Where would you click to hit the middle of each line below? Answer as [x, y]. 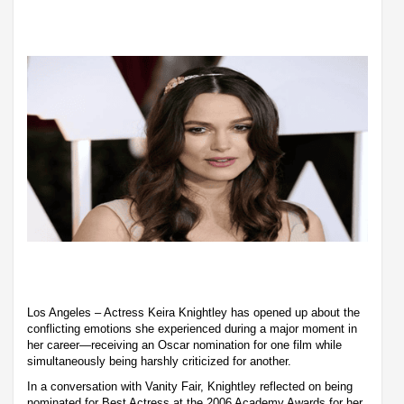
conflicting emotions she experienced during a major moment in [192, 328]
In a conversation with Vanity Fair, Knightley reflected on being [190, 386]
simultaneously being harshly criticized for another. [159, 361]
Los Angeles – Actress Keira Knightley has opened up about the [193, 312]
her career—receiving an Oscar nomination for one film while [184, 344]
